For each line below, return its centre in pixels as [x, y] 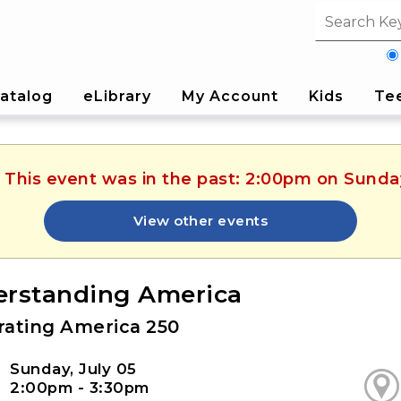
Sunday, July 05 [73, 368]
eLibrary [117, 96]
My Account [230, 96]
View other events [200, 220]
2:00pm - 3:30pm [80, 387]
